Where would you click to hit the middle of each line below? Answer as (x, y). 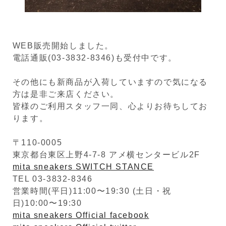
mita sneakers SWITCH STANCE (83, 167)
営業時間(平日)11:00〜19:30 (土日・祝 (92, 191)
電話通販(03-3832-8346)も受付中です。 (95, 58)
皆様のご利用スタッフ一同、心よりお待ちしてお (110, 106)
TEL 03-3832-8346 (52, 179)
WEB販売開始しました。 (63, 46)
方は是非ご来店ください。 (66, 94)
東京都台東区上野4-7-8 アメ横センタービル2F (106, 155)
